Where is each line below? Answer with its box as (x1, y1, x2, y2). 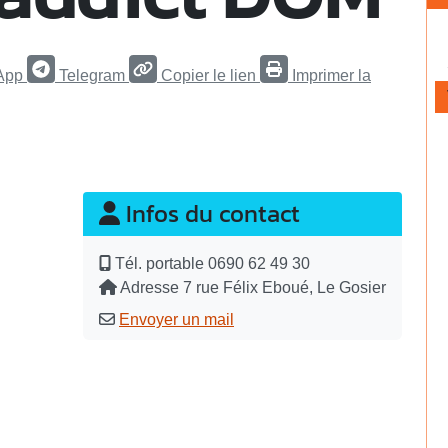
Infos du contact (120, 195, 300, 231)
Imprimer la (292, 66, 371, 84)
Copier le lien (161, 66, 256, 84)
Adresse (120, 278, 179, 296)
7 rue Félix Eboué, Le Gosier (183, 278, 386, 296)
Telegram (59, 66, 125, 84)
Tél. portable (115, 254, 204, 272)
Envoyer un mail (119, 310, 234, 328)
